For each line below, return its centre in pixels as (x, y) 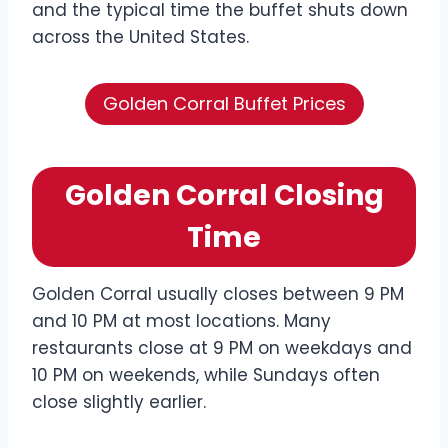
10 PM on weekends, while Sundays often (206, 375)
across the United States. (140, 36)
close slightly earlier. (119, 402)
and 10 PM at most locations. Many (181, 321)
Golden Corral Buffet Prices (224, 104)
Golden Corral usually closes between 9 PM (218, 294)
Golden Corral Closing (224, 196)
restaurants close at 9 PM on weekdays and (222, 348)
